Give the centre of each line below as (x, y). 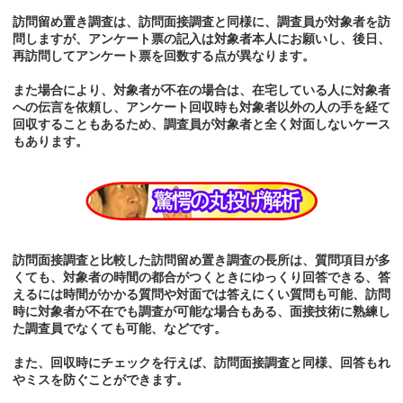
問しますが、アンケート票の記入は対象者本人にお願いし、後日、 (201, 39)
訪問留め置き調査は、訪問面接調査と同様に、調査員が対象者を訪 (201, 22)
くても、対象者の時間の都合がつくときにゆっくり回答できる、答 (201, 278)
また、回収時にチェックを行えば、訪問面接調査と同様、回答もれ (201, 363)
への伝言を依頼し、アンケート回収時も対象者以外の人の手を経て (201, 107)
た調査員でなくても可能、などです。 (120, 329)
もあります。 (50, 142)
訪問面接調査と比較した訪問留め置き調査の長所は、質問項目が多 (201, 260)
